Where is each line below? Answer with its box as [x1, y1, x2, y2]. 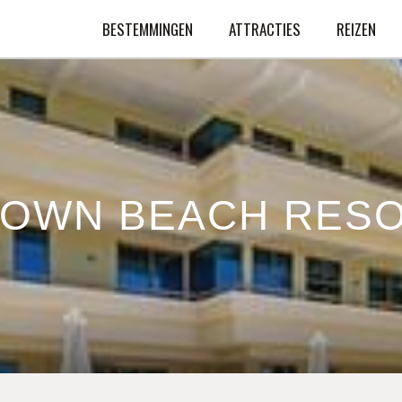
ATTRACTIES [229, 17, 301, 40]
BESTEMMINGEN [102, 17, 193, 40]
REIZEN [336, 17, 376, 40]
